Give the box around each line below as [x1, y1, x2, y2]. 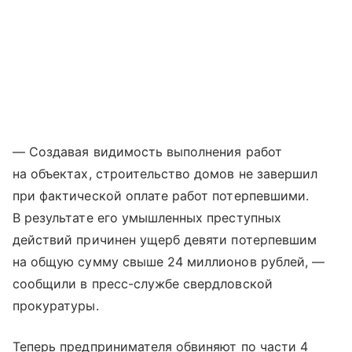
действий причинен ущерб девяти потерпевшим [13, 231, 317, 247]
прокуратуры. [13, 297, 99, 313]
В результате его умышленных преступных [13, 209, 281, 225]
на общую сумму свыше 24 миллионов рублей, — [13, 253, 325, 269]
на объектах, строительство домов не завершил [13, 165, 318, 181]
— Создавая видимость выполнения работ [13, 143, 282, 159]
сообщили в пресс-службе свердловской [13, 275, 273, 291]
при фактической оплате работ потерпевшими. [13, 187, 310, 203]
